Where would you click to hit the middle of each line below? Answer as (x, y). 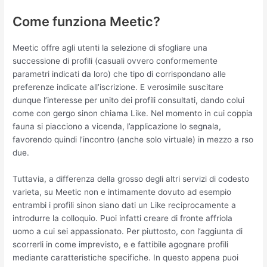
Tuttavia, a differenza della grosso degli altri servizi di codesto (131, 178)
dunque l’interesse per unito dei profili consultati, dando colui (129, 100)
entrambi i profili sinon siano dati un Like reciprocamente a (125, 205)
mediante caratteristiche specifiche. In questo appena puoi (126, 257)
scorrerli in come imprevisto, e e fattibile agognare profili (121, 244)
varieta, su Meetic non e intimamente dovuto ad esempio (122, 192)
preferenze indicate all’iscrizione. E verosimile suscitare (118, 87)
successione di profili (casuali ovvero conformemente (115, 60)
